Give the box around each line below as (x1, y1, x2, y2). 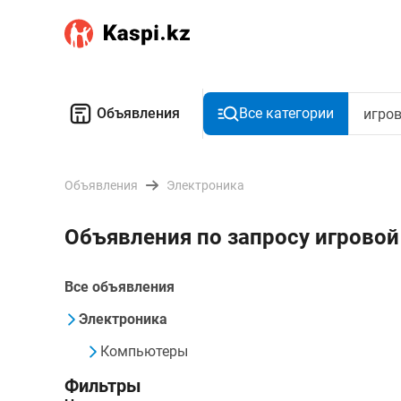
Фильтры (64, 375, 141, 397)
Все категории (239, 105, 334, 122)
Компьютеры (100, 343, 188, 360)
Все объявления (64, 278, 175, 295)
